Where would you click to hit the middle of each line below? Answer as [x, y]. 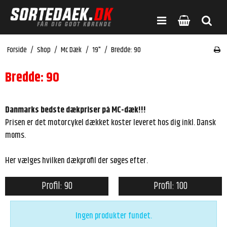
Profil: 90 [57, 186]
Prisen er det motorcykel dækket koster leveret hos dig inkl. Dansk [110, 123]
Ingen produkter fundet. [113, 216]
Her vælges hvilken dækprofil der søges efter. [77, 161]
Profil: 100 [170, 186]
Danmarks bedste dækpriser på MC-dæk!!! [75, 110]
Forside [17, 50]
